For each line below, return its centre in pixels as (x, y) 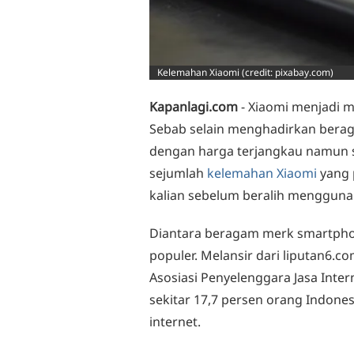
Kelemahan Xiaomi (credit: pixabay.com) (245, 72)
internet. (175, 322)
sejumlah (178, 173)
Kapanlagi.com (194, 107)
